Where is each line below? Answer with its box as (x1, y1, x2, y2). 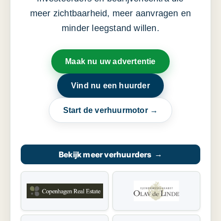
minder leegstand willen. (62, 23, 159, 34)
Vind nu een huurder (71, 81, 150, 90)
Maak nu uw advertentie (65, 57, 156, 66)
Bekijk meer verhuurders (59, 149, 152, 160)
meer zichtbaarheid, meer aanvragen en (30, 8, 191, 19)
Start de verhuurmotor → (63, 106, 158, 115)
